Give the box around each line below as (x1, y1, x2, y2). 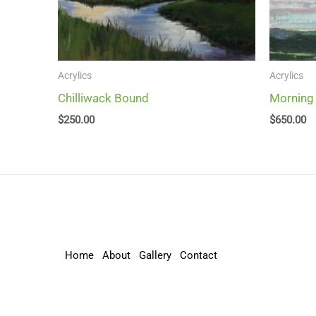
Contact (180, 249, 217, 262)
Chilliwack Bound (58, 90, 149, 105)
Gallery (139, 249, 171, 262)
